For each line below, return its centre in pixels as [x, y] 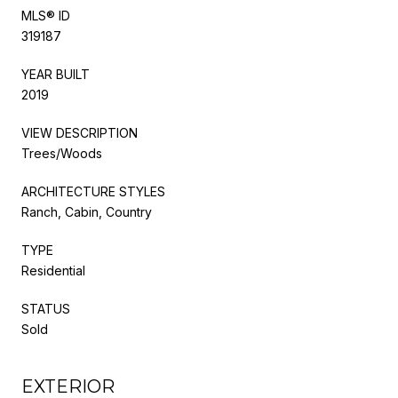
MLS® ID [46, 15]
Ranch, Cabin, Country [87, 211]
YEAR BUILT [56, 74]
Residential [53, 270]
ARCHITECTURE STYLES [93, 191]
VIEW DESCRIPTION [80, 132]
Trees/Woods [62, 153]
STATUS [46, 308]
